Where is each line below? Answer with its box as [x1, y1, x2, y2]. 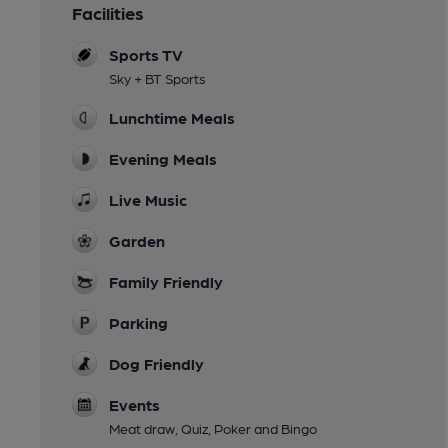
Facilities [72, 2, 144, 24]
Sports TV [109, 45, 183, 65]
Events [109, 395, 160, 415]
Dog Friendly [109, 354, 204, 374]
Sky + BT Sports [109, 70, 206, 87]
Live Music [109, 190, 187, 210]
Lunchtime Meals [109, 108, 235, 128]
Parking [109, 313, 168, 333]
